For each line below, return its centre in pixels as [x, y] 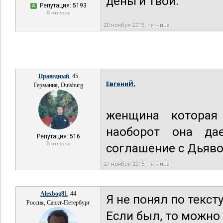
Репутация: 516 [58, 136]
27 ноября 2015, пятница [137, 164]
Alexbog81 [54, 194]
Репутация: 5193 [62, 5]
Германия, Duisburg [58, 85]
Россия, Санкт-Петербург [58, 203]
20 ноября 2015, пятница [137, 25]
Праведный [54, 76]
